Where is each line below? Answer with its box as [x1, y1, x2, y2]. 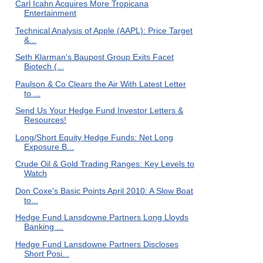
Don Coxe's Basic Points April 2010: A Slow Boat [15, 186, 193, 195]
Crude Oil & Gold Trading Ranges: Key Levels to [15, 159, 194, 168]
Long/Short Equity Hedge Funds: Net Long [15, 132, 173, 142]
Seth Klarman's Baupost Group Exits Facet [15, 52, 174, 62]
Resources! [23, 115, 66, 124]
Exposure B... [23, 141, 74, 151]
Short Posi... [23, 248, 69, 258]
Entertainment [23, 8, 76, 18]
